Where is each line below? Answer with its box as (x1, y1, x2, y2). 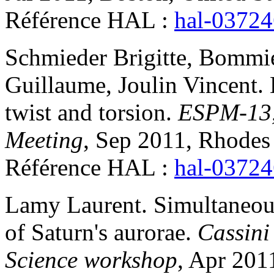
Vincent (183, 72, 257, 98)
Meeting (5, 127, 83, 154)
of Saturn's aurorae (5, 219, 185, 246)
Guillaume (5, 72, 106, 98)
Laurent (67, 191, 141, 218)
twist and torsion (5, 99, 166, 126)
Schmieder (5, 44, 107, 71)
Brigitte (113, 44, 187, 71)
